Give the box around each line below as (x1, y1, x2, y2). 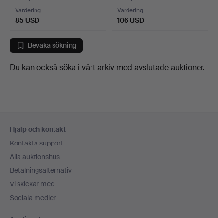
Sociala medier (10, 193, 56, 202)
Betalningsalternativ (10, 166, 72, 175)
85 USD (15, 16, 39, 25)
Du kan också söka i (10, 62, 82, 73)
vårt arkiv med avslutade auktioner (82, 62, 203, 73)
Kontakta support (10, 139, 63, 147)
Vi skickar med (10, 180, 54, 188)
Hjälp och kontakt (10, 125, 66, 134)
